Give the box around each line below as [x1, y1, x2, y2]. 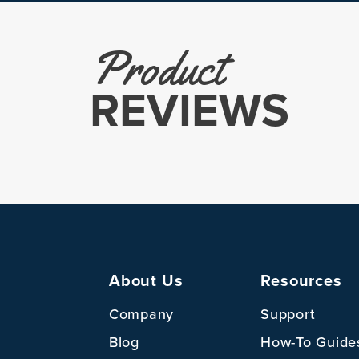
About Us [109, 271, 184, 291]
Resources [260, 271, 342, 291]
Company [109, 305, 175, 323]
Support [260, 305, 316, 323]
